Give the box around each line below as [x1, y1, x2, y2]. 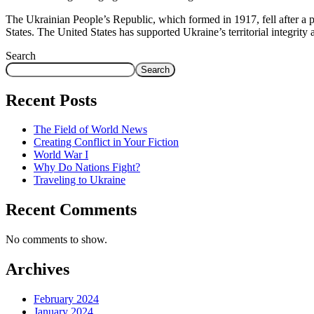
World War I [34, 149, 88, 161]
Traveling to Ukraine [34, 174, 125, 186]
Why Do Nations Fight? [34, 161, 140, 174]
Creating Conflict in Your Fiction [34, 136, 179, 149]
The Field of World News [34, 123, 147, 136]
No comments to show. [6, 233, 107, 246]
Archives [6, 260, 69, 279]
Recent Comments [6, 200, 137, 219]
